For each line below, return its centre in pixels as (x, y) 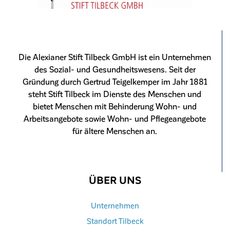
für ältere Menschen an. (115, 130)
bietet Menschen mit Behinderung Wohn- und (115, 106)
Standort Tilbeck (115, 221)
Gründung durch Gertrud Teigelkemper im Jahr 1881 (115, 81)
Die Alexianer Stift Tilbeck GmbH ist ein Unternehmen (115, 56)
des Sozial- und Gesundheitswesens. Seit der (115, 69)
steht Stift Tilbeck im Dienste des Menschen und (115, 93)
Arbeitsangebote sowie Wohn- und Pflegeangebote (115, 118)
